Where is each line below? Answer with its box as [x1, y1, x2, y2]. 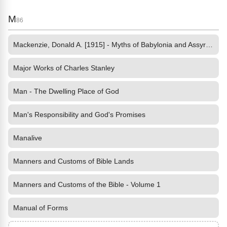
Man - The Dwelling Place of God [13, 87, 119, 95]
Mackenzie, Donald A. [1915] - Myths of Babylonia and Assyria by [206, 41, 213, 49]
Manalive [13, 134, 42, 142]
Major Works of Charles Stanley [13, 64, 115, 72]
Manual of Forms [13, 204, 68, 212]
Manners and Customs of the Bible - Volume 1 [13, 180, 161, 188]
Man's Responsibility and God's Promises [13, 110, 145, 119]
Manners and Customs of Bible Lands [13, 157, 134, 165]
